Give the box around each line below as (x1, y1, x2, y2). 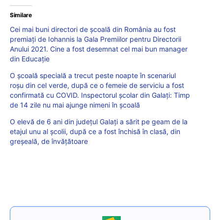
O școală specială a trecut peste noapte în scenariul (10, 71, 176, 80)
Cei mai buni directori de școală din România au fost (10, 25, 176, 33)
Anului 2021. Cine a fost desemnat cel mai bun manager (10, 44, 188, 53)
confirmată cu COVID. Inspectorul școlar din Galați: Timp (10, 90, 190, 99)
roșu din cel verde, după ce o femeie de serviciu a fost (10, 81, 184, 89)
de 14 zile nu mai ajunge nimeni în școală (10, 100, 140, 109)
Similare (10, 11, 32, 19)
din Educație (10, 54, 50, 63)
